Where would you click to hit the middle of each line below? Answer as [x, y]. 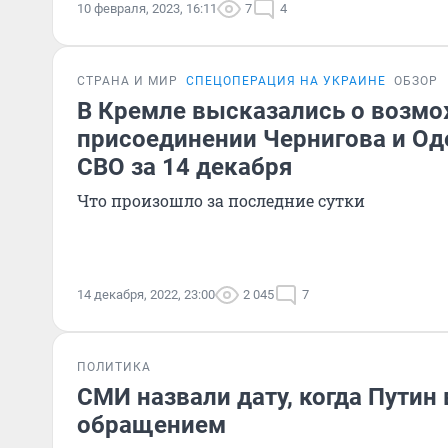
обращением [151, 425]
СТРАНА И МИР [127, 81]
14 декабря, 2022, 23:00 [146, 294]
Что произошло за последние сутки [221, 200]
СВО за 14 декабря [184, 167]
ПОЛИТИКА [114, 367]
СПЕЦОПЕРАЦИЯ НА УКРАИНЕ [286, 81]
